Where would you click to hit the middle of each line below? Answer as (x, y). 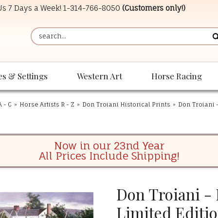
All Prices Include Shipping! (109, 156)
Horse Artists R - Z (47, 105)
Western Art (100, 76)
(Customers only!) (154, 8)
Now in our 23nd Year (109, 146)
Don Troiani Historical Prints (126, 105)
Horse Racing (177, 76)
